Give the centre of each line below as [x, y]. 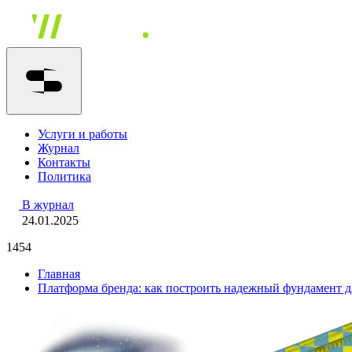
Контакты [64, 162]
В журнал [48, 205]
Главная [59, 274]
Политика [64, 176]
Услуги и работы [82, 134]
